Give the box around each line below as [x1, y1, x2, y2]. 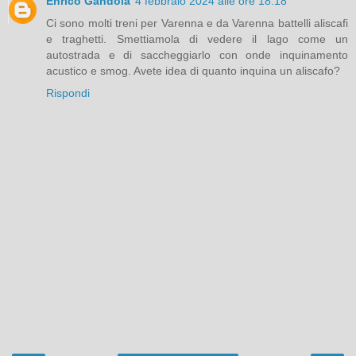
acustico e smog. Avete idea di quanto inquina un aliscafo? [46, 64, 340, 78]
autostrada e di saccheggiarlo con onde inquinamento [46, 48, 348, 62]
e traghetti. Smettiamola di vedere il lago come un [46, 33, 348, 46]
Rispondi [46, 87, 90, 100]
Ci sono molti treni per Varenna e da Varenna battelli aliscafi [46, 17, 348, 30]
